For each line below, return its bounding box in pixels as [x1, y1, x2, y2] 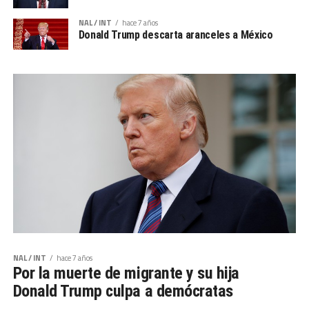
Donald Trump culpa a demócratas [12, 281, 233, 301]
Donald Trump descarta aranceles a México [78, 28, 273, 41]
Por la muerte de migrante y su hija [12, 263, 239, 283]
